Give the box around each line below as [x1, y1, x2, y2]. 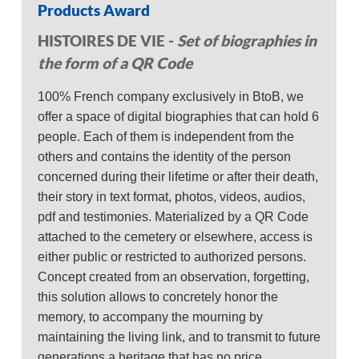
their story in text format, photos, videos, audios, [38, 190, 306, 204]
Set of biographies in [177, 31, 317, 50]
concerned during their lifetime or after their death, [38, 170, 319, 184]
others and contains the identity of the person [38, 150, 292, 164]
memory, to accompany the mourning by [38, 310, 264, 325]
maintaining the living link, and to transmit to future [38, 330, 321, 345]
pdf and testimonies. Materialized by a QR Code [38, 210, 309, 224]
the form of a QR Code [38, 54, 193, 73]
